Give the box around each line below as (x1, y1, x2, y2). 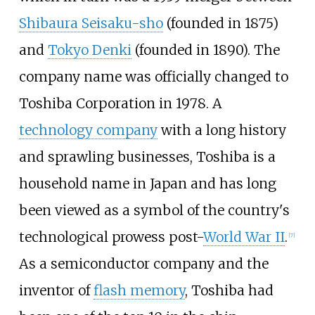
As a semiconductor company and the (18, 255, 269, 272)
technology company (18, 121, 157, 139)
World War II (202, 228, 285, 245)
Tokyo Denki (47, 41, 131, 58)
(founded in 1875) (162, 14, 278, 32)
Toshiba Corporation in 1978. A (18, 94, 222, 112)
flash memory (93, 281, 185, 299)
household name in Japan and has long (18, 174, 276, 192)
